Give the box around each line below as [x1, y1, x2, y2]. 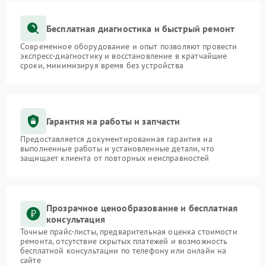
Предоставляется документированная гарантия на [20, 134, 213, 145]
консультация [46, 213, 105, 226]
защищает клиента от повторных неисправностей [20, 153, 210, 164]
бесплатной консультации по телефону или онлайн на [20, 245, 227, 256]
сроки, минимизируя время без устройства [20, 60, 183, 71]
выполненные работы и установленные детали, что [20, 143, 214, 154]
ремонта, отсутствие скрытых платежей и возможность [20, 236, 228, 247]
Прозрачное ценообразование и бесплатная [46, 202, 238, 214]
